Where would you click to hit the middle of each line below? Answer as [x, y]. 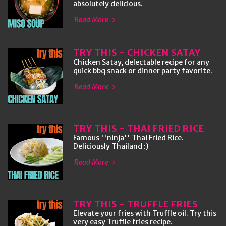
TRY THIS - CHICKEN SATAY [137, 53]
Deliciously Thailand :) [111, 146]
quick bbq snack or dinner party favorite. [143, 71]
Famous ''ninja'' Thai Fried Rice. [128, 138]
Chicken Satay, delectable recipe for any [141, 62]
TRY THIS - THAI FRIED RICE [139, 129]
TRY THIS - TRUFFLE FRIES [135, 204]
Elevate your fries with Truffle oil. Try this [145, 213]
